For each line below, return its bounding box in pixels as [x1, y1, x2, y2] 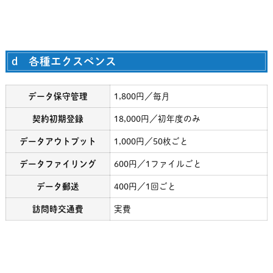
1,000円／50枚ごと [113, 137, 188, 146]
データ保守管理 [27, 92, 88, 101]
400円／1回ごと [113, 182, 176, 191]
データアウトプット [19, 137, 96, 146]
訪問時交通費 [32, 205, 83, 213]
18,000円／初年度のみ [113, 115, 200, 123]
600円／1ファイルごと [113, 160, 202, 168]
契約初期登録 [32, 115, 83, 123]
